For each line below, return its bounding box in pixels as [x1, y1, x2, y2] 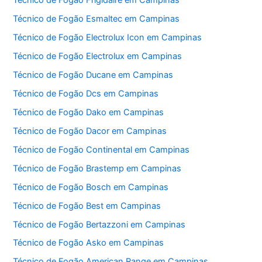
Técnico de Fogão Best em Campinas [13, 200, 161, 211]
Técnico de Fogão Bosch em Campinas [13, 181, 169, 192]
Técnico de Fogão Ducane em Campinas [13, 70, 174, 81]
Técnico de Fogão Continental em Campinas [13, 144, 190, 155]
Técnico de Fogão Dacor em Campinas [13, 125, 167, 136]
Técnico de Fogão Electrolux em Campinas [13, 51, 182, 62]
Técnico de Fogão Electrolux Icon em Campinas [13, 32, 202, 43]
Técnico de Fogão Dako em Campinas [13, 106, 164, 118]
